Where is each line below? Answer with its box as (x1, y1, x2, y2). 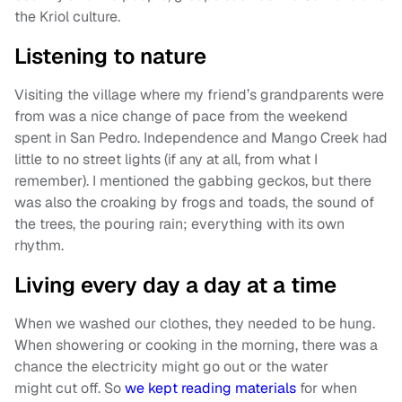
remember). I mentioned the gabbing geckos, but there (14, 171, 371, 191)
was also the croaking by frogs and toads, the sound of (14, 193, 374, 213)
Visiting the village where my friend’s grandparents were (14, 85, 384, 105)
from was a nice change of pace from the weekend (14, 107, 348, 127)
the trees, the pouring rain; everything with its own (14, 214, 345, 234)
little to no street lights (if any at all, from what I (14, 150, 318, 170)
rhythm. (14, 236, 64, 256)
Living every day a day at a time (14, 271, 336, 300)
